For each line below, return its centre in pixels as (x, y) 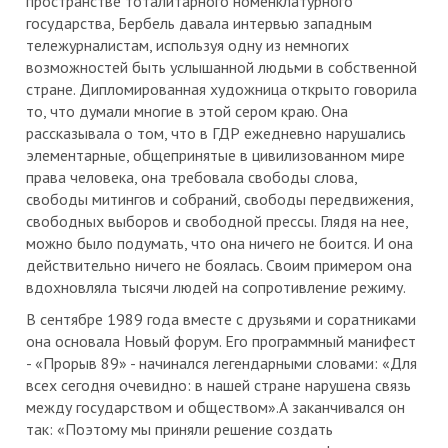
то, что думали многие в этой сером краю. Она (187, 111)
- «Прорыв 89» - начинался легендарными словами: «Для (221, 363)
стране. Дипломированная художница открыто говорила (221, 89)
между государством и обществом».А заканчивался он (215, 407)
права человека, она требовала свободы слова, (191, 177)
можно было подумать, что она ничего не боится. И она (219, 243)
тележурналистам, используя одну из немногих (187, 45)
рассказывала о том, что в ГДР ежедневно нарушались (216, 133)
